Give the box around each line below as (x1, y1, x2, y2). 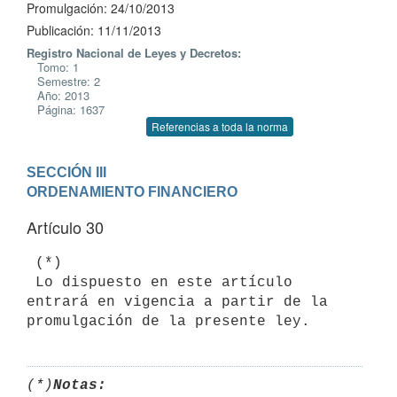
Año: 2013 (27, 87, 90, 104)
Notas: (53, 377, 106, 393)
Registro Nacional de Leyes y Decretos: (27, 44, 241, 61)
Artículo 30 (27, 215, 104, 238)
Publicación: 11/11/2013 (27, 21, 161, 39)
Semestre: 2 (27, 73, 100, 90)
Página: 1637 (27, 101, 105, 118)
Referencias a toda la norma (152, 119, 288, 134)
